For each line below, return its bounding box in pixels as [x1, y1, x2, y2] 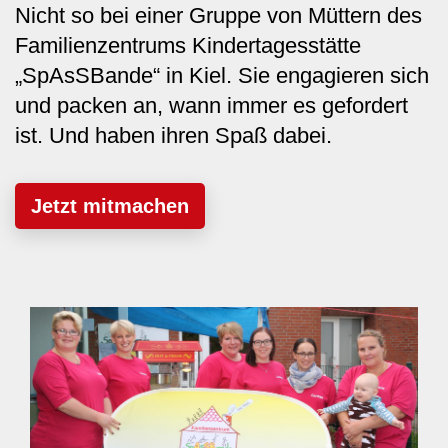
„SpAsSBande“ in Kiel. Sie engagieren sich [15, 63, 429, 88]
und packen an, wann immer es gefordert [15, 93, 408, 118]
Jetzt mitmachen [31, 194, 189, 217]
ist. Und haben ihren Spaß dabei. [15, 123, 332, 148]
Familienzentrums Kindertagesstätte [15, 33, 361, 58]
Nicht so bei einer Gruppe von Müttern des [15, 3, 422, 28]
